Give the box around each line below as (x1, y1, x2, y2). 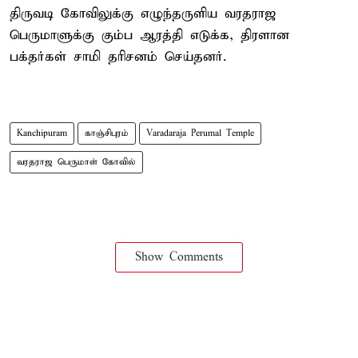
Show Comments (135, 249, 223, 265)
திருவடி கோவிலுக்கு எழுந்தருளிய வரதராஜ (10, 5, 276, 22)
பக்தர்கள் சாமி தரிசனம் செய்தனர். (10, 48, 226, 66)
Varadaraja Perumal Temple (146, 127, 254, 139)
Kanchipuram (17, 127, 67, 139)
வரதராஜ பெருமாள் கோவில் (17, 156, 136, 168)
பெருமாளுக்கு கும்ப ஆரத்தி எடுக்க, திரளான (10, 26, 289, 44)
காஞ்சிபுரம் (85, 127, 129, 139)
